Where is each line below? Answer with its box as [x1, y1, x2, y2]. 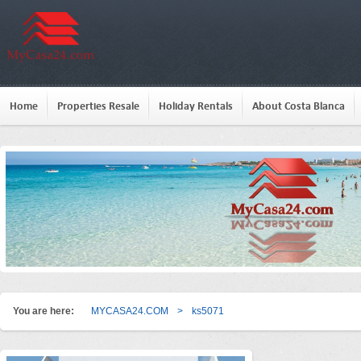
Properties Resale [57, 100, 139, 112]
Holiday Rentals [159, 100, 233, 112]
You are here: [13, 305, 74, 317]
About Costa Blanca [252, 100, 345, 112]
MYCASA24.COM [91, 305, 168, 317]
